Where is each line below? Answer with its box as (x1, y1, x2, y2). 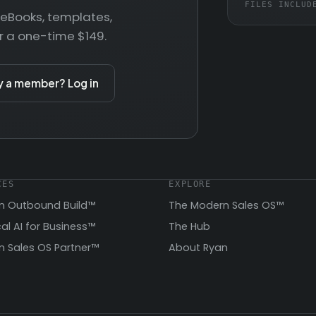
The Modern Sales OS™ (169, 197, 284, 212)
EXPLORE (169, 179, 212, 190)
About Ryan (169, 241, 229, 255)
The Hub (169, 219, 211, 234)
